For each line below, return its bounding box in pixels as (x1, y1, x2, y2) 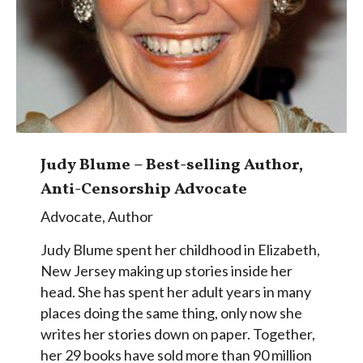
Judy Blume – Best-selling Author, (41, 154, 303, 177)
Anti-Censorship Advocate (41, 178, 250, 202)
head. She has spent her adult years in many (41, 283, 311, 301)
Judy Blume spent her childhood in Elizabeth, (41, 241, 320, 259)
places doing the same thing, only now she (41, 304, 302, 322)
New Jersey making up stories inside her (41, 262, 293, 280)
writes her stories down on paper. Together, (41, 325, 315, 344)
